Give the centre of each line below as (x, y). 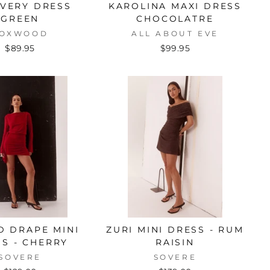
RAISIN (175, 242)
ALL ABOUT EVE (175, 33)
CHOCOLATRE (175, 18)
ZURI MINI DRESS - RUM (175, 229)
